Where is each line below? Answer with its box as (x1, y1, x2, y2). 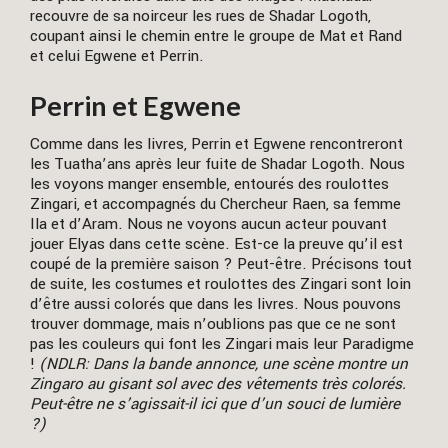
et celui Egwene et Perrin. (30, 44, 204, 67)
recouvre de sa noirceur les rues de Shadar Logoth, (30, 4, 371, 27)
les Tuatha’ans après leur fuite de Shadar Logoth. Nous (30, 153, 405, 176)
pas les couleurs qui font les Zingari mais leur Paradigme (30, 333, 414, 356)
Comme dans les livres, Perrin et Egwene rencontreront (30, 133, 403, 156)
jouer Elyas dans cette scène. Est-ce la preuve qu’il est (30, 233, 403, 256)
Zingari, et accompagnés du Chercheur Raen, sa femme (30, 193, 401, 216)
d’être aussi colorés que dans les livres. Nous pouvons (30, 293, 401, 316)
